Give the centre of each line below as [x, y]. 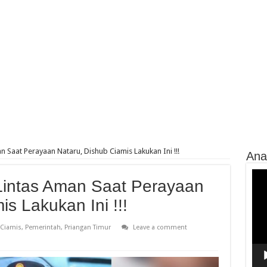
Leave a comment [160, 228]
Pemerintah [43, 228]
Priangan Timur [87, 228]
